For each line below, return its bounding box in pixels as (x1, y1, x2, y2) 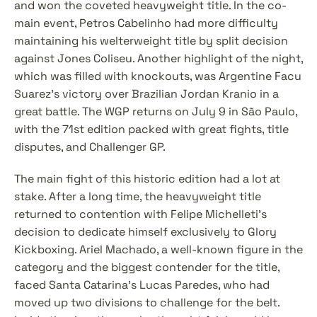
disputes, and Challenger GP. (14, 139, 166, 154)
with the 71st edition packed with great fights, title (14, 122, 289, 137)
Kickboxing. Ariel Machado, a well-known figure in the (14, 242, 303, 257)
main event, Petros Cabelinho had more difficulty (14, 16, 278, 30)
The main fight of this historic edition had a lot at (14, 171, 280, 186)
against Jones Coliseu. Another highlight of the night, (14, 51, 303, 66)
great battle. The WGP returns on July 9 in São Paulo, (14, 104, 297, 119)
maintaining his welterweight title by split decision (14, 33, 288, 48)
